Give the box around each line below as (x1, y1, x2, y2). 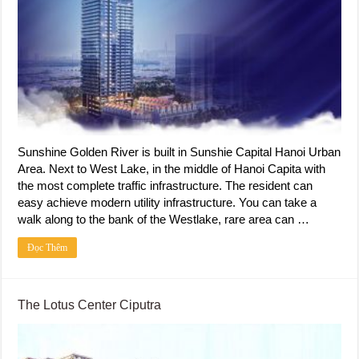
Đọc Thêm (27, 242, 68, 254)
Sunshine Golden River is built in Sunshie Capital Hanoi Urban (18, 145, 341, 159)
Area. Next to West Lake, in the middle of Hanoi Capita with (18, 162, 326, 176)
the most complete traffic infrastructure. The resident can (18, 179, 313, 193)
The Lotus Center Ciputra (18, 298, 162, 313)
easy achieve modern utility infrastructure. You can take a (18, 196, 317, 210)
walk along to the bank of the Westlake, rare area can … (18, 212, 310, 227)
